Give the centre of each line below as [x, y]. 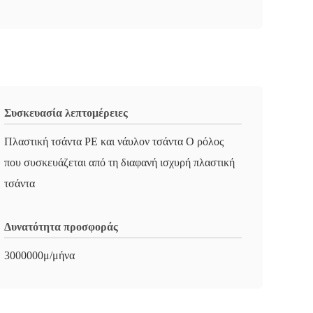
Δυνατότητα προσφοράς [61, 227]
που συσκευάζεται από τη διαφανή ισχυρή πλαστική [119, 162]
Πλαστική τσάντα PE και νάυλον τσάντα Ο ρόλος [114, 141]
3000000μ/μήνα [39, 255]
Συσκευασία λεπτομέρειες [66, 113]
